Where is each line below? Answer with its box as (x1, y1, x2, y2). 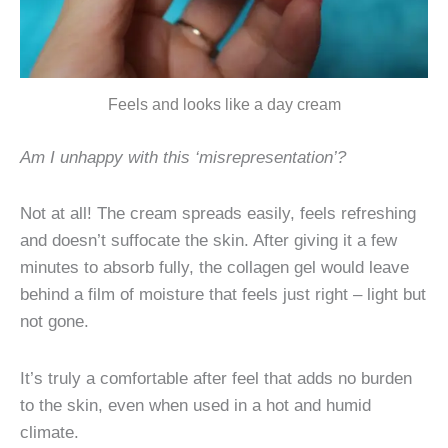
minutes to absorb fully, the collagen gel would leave (20, 257, 409, 278)
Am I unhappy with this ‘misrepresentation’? (20, 146, 346, 167)
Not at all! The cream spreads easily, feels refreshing (20, 203, 416, 224)
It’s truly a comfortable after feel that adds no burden (20, 367, 412, 388)
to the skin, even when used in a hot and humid (20, 394, 371, 415)
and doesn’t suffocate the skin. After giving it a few (20, 230, 397, 251)
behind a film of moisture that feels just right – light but (20, 284, 426, 305)
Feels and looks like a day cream (107, 95, 341, 113)
